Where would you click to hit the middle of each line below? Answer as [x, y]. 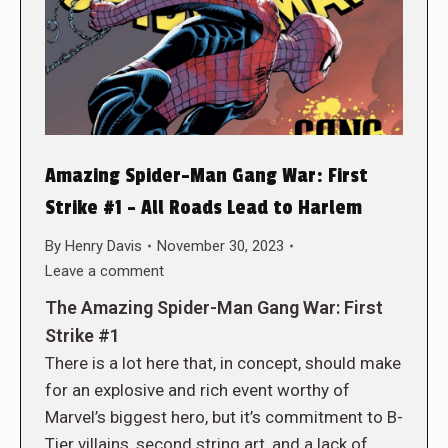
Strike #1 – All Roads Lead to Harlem [203, 207]
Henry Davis [103, 245]
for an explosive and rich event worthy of [197, 389]
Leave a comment [104, 270]
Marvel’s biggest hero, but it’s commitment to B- [224, 416]
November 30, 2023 [220, 245]
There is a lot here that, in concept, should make [223, 362]
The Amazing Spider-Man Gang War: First [214, 307]
